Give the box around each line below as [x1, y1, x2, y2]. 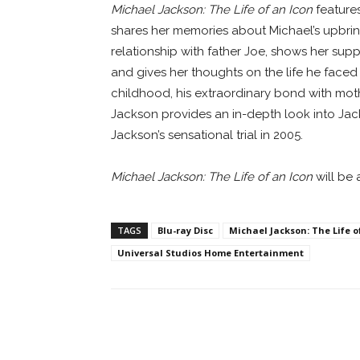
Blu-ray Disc [157, 223, 213, 236]
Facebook [149, 322, 193, 335]
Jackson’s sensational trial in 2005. [111, 127, 303, 142]
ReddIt [256, 322, 288, 335]
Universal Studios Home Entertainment [117, 246, 304, 259]
